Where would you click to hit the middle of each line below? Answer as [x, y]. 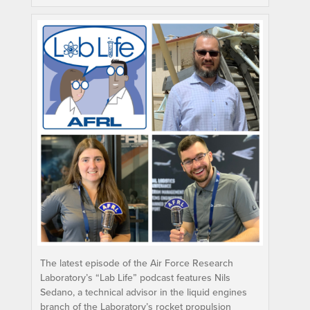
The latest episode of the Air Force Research [136, 263]
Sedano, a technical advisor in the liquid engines [143, 292]
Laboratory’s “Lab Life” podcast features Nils [135, 277]
